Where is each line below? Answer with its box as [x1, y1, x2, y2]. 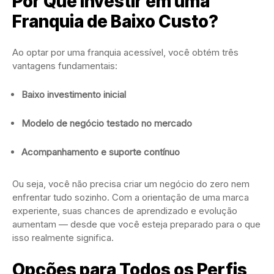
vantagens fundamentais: [12, 60, 117, 72]
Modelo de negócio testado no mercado [21, 117, 192, 130]
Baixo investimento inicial [21, 89, 126, 101]
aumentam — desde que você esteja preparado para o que [12, 218, 261, 231]
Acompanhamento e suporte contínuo [21, 146, 180, 158]
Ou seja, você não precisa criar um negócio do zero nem [12, 178, 250, 190]
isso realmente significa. [12, 232, 114, 244]
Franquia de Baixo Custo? [12, 11, 218, 32]
